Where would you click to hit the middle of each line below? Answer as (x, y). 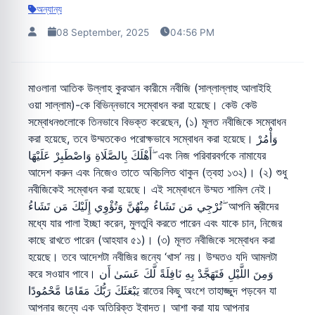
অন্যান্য (49, 9)
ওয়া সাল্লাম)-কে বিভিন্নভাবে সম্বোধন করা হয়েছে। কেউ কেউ (143, 104)
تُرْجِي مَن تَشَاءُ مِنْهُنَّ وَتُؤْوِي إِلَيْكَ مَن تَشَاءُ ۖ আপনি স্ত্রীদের (125, 206)
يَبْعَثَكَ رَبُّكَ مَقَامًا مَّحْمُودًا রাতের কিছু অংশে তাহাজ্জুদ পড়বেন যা (84, 290)
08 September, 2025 (103, 32)
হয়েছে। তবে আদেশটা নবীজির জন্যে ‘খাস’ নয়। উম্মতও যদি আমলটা (153, 256)
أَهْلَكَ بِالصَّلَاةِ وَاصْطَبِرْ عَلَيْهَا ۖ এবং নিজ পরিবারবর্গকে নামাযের (90, 155)
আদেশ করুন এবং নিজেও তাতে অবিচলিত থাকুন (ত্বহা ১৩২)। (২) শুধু (157, 172)
